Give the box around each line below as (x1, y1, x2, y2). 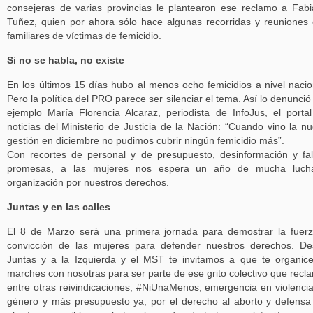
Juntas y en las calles (7, 202, 110, 212)
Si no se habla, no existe (7, 55, 124, 66)
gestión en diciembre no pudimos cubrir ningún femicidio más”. (7, 136, 284, 146)
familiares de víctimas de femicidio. (7, 31, 161, 41)
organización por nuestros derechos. (7, 177, 169, 188)
